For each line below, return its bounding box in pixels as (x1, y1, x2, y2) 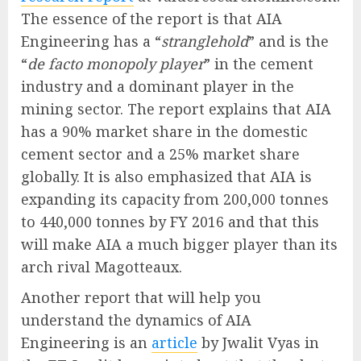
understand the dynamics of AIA (21, 310, 251, 330)
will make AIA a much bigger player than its (21, 234, 338, 255)
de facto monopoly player (27, 54, 204, 74)
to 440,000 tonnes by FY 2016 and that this (21, 212, 319, 232)
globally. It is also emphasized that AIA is (21, 167, 312, 187)
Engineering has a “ (21, 31, 161, 52)
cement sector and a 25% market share (21, 144, 300, 164)
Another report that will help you (21, 288, 261, 308)
